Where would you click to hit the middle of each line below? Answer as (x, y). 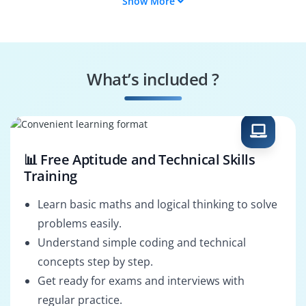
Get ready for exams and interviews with (141, 281)
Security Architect (212, 102)
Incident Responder (212, 54)
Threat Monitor (72, 54)
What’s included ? (153, 79)
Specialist (72, 17)
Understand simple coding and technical (142, 243)
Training (51, 176)
